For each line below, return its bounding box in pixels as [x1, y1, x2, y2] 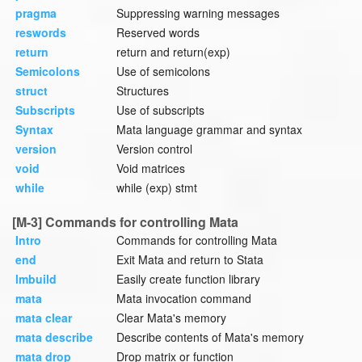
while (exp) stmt [116, 179, 197, 196]
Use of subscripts [116, 102, 204, 119]
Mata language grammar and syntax [116, 121, 302, 138]
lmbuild [15, 271, 57, 288]
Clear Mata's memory [116, 309, 226, 326]
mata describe [15, 329, 93, 346]
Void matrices [116, 160, 185, 177]
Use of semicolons [116, 63, 210, 80]
